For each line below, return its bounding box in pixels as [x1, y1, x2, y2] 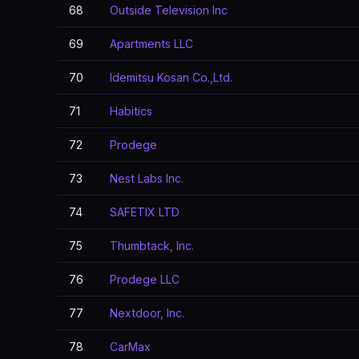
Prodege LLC [110, 272, 179, 286]
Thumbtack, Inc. [110, 239, 194, 252]
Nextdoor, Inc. [110, 306, 184, 320]
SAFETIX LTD [110, 205, 179, 219]
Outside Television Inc [110, 3, 228, 17]
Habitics [110, 104, 152, 118]
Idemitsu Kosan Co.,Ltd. [110, 71, 232, 84]
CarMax [110, 340, 151, 353]
